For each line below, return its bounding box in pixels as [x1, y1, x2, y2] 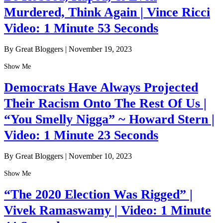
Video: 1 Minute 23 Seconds [4, 127, 158, 142]
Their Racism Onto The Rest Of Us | [4, 96, 207, 111]
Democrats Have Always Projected [4, 80, 198, 95]
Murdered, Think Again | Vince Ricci [4, 5, 210, 20]
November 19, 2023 [69, 45, 132, 54]
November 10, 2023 [69, 152, 132, 161]
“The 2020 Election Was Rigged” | [4, 187, 193, 202]
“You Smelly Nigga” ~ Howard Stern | [4, 111, 215, 126]
